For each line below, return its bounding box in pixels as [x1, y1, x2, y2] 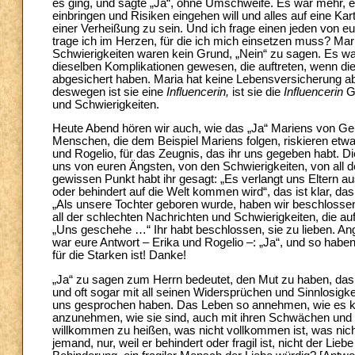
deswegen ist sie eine [52, 85, 166, 98]
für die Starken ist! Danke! [52, 249, 186, 262]
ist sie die [229, 85, 284, 98]
